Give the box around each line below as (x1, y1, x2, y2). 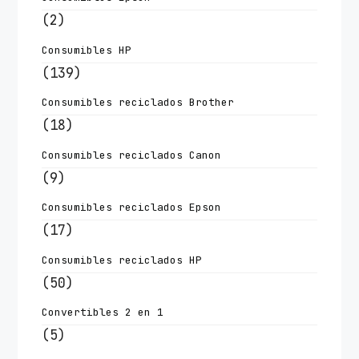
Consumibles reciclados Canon (42, 147, 222, 162)
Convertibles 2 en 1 (42, 305, 164, 320)
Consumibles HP (42, 42, 132, 57)
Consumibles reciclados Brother (42, 95, 235, 110)
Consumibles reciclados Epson (42, 200, 222, 215)
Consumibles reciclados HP (42, 252, 203, 267)
